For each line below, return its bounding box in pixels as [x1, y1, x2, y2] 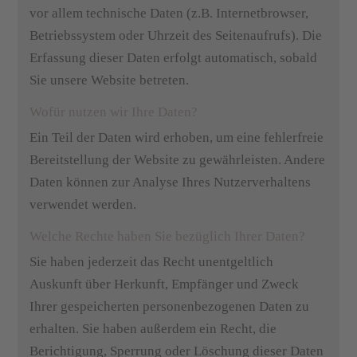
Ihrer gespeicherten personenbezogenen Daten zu [29, 299, 310, 314]
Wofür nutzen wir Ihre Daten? [29, 104, 198, 120]
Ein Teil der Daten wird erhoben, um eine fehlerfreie [29, 130, 324, 145]
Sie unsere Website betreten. [29, 73, 190, 88]
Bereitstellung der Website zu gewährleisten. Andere [29, 152, 326, 167]
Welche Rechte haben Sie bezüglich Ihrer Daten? [29, 229, 306, 244]
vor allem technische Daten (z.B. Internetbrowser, [29, 6, 309, 21]
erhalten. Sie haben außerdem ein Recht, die [29, 321, 277, 336]
